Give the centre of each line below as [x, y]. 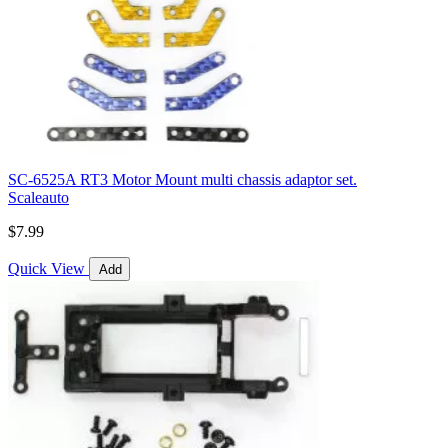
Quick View [46, 269]
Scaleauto [38, 198]
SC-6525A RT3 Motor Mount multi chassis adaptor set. [182, 180]
